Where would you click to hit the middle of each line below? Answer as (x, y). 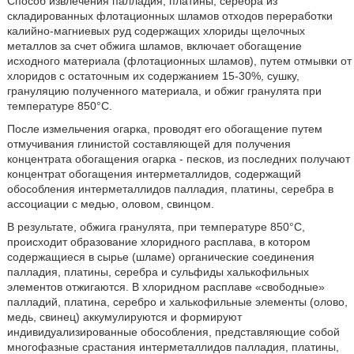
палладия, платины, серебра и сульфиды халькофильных (158, 272)
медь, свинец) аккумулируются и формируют (124, 317)
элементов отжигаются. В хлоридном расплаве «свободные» (166, 287)
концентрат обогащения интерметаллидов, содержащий (154, 174)
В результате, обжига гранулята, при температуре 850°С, (156, 227)
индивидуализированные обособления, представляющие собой (173, 332)
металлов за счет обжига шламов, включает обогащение (154, 46)
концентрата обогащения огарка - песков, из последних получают (178, 159)
